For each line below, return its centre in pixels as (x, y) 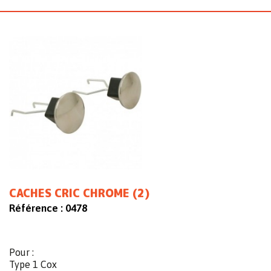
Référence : (36, 208)
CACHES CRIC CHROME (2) (79, 194)
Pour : (21, 253)
